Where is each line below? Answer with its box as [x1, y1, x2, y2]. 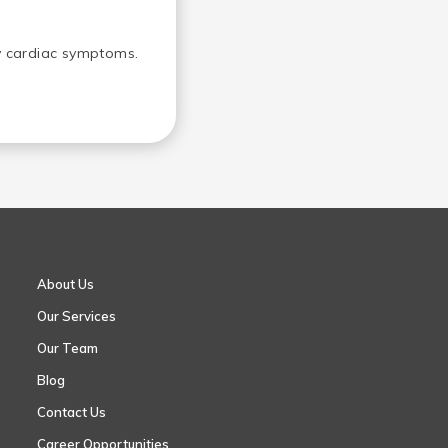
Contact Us [37, 403, 107, 420]
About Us [37, 275, 95, 292]
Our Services [37, 307, 117, 324]
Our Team [37, 339, 99, 356]
